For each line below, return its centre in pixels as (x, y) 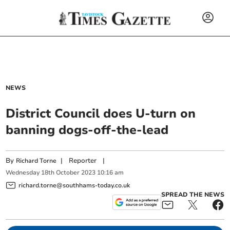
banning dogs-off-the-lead (87, 130)
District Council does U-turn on (101, 113)
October (68, 173)
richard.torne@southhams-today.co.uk (74, 185)
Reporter (83, 161)
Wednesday (23, 173)
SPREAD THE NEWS (193, 194)
